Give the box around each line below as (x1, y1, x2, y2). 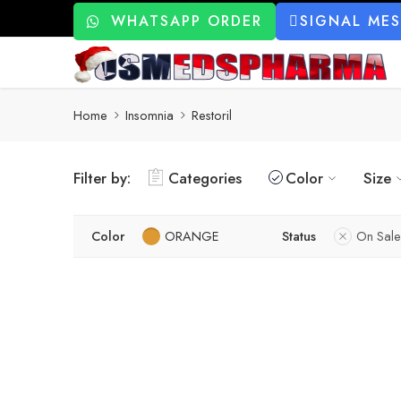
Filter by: (73, 167, 131, 189)
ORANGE (165, 226, 219, 245)
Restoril (192, 105, 232, 124)
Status (282, 226, 316, 245)
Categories (168, 167, 242, 189)
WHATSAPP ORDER (111, 11, 262, 31)
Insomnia (125, 105, 174, 124)
